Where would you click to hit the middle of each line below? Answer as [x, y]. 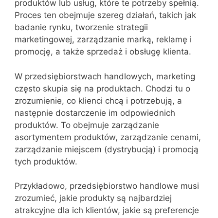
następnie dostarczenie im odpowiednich [95, 113]
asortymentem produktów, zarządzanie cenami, [108, 137]
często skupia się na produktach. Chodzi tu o [102, 88]
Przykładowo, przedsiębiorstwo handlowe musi [107, 186]
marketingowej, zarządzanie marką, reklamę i [103, 39]
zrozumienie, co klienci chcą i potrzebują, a [98, 100]
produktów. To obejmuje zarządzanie [87, 125]
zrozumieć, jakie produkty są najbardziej [93, 198]
